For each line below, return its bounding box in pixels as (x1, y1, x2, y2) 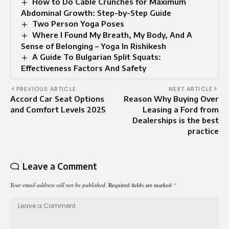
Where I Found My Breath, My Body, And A (32, 30, 193, 39)
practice (188, 126, 219, 135)
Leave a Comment (22, 160, 97, 172)
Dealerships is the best (132, 115, 219, 125)
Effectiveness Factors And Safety (21, 63, 146, 73)
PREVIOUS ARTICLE (16, 84, 76, 93)
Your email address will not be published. (10, 180, 107, 189)
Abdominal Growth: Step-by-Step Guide (21, 8, 171, 18)
